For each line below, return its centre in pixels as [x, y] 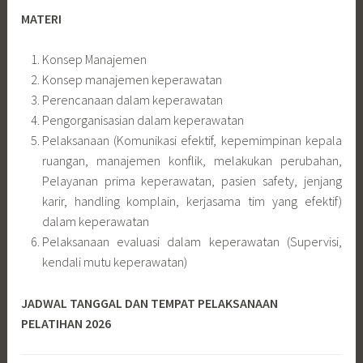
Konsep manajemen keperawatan [132, 80]
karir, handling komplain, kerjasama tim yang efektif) [192, 201]
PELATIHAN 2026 [66, 323]
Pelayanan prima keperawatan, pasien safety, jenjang [192, 181]
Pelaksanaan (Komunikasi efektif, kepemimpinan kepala [192, 141]
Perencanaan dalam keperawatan [132, 100]
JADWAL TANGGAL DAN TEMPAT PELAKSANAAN [150, 303]
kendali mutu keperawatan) [114, 262]
